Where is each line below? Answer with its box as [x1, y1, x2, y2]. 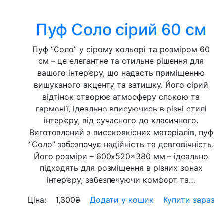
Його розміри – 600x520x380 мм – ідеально [34, 151, 208, 161]
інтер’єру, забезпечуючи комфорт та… [47, 175, 195, 185]
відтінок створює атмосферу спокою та [42, 92, 200, 102]
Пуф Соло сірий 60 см [36, 20, 206, 39]
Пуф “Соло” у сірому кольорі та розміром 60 [32, 44, 210, 54]
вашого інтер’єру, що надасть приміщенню [37, 68, 205, 78]
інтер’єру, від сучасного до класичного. [44, 115, 198, 125]
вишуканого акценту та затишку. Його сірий [34, 80, 208, 90]
